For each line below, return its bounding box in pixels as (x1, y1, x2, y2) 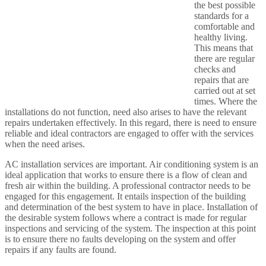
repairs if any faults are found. (5, 245, 116, 255)
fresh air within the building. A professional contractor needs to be (5, 180, 251, 191)
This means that (194, 43, 253, 53)
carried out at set (194, 85, 255, 96)
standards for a (194, 11, 249, 21)
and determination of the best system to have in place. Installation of (5, 202, 258, 213)
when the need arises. (5, 139, 85, 150)
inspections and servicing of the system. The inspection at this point (5, 223, 256, 234)
